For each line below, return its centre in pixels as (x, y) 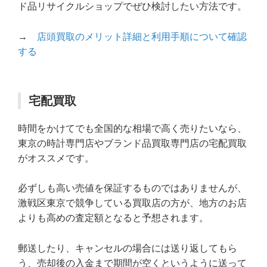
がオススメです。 (56, 158)
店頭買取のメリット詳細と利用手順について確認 (142, 36)
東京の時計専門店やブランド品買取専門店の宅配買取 (132, 143)
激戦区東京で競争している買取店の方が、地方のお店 (132, 203)
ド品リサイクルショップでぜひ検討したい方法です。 (132, 7)
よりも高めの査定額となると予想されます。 (113, 218)
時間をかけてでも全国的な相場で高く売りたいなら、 (132, 128)
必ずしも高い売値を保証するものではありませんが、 (132, 188)
